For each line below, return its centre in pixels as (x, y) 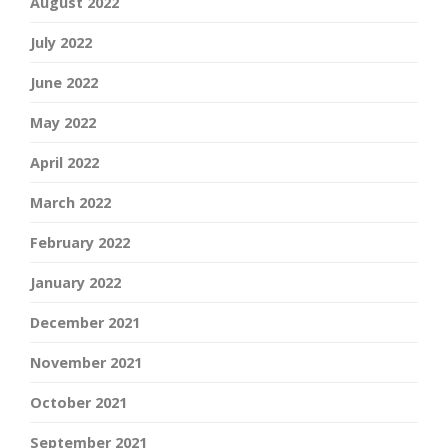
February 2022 (80, 243)
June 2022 (64, 83)
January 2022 (75, 283)
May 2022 (63, 123)
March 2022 (70, 203)
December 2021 (85, 323)
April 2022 (64, 163)
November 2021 (86, 363)
